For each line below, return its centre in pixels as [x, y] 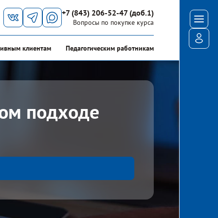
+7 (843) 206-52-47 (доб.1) [108, 13]
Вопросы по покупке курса [113, 22]
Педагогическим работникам [109, 48]
